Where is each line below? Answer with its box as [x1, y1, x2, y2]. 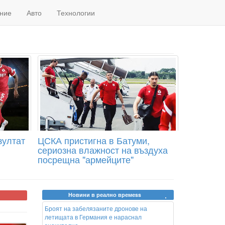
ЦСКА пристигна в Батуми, [37, 134, 150, 147]
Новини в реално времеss [68, 191, 142, 198]
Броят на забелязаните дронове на [44, 204, 147, 212]
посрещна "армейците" [37, 153, 134, 166]
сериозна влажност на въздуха [37, 143, 168, 156]
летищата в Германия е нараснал [44, 212, 142, 221]
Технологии [57, 8, 95, 18]
